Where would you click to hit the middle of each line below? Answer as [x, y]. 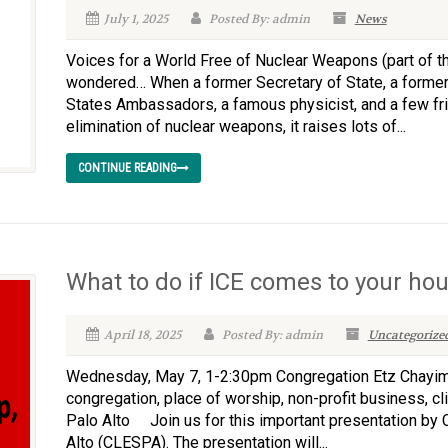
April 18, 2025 [142, 335]
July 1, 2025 [135, 19]
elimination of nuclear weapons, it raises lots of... [235, 126]
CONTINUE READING [127, 168]
